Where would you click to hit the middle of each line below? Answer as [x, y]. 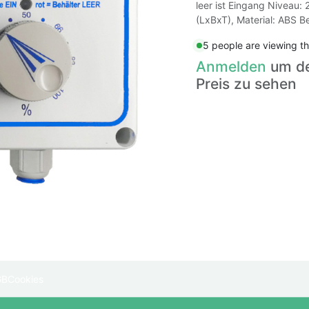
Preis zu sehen [246, 84]
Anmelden [231, 67]
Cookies [25, 279]
